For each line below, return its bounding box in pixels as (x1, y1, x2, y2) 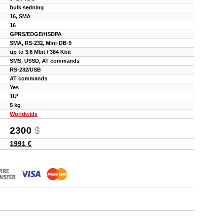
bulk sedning (10, 4, 44, 10)
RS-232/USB (10, 66, 41, 73)
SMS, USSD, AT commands (10, 57, 80, 64)
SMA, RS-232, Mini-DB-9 (10, 39, 72, 46)
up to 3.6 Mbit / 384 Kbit (10, 48, 72, 55)
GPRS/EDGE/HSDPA (10, 31, 62, 37)
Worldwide (10, 110, 38, 117)
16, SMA (10, 13, 31, 19)
